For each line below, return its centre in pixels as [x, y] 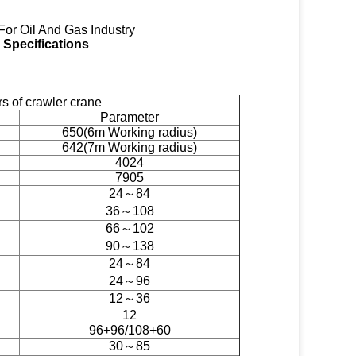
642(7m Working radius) [130, 147]
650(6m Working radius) [130, 132]
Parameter [130, 117]
